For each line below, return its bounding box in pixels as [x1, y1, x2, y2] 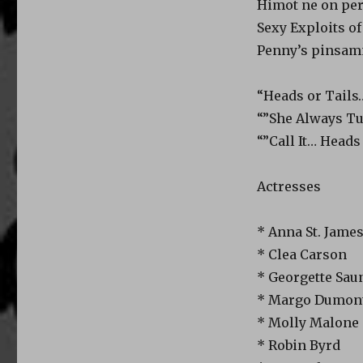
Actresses [256, 177, 321, 194]
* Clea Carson [256, 246, 347, 263]
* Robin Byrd [256, 336, 340, 353]
